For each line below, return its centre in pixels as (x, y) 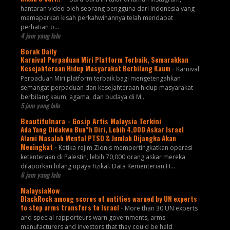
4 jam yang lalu (40, 36)
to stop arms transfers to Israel (70, 208)
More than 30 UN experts (161, 208)
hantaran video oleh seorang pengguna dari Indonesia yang (107, 9)
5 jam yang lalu (40, 106)
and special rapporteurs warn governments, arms (93, 218)
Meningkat (37, 147)
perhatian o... (40, 27)
